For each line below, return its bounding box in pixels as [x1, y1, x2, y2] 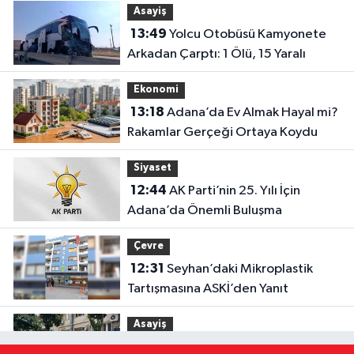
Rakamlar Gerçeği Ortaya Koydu [126, 126, 318, 140]
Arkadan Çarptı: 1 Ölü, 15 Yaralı [126, 47, 306, 62]
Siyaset [133, 163, 171, 174]
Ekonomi [133, 85, 179, 96]
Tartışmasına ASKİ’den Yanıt [126, 282, 288, 296]
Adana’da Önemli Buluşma [126, 204, 282, 218]
